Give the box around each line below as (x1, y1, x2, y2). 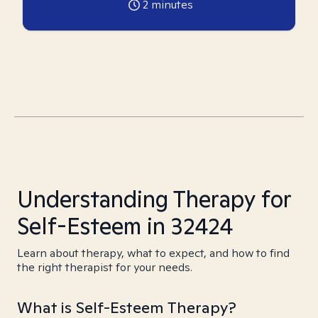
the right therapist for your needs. (17, 260, 192, 275)
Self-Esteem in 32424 (17, 211, 233, 241)
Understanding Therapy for (17, 184, 291, 214)
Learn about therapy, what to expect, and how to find (17, 246, 290, 261)
